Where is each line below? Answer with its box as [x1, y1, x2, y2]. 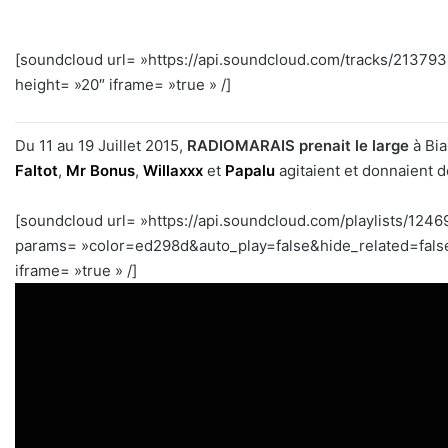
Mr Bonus [66, 161, 135, 181]
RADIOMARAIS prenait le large [187, 136, 409, 156]
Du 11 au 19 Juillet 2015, [15, 136, 187, 156]
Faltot [15, 161, 58, 181]
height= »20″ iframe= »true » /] [15, 75, 231, 95]
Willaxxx [143, 161, 203, 181]
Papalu [225, 161, 275, 181]
